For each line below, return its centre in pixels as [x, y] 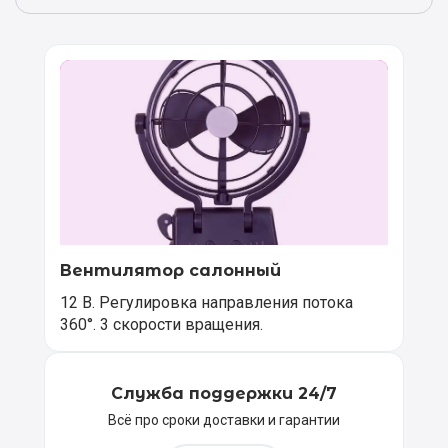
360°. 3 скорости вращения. [161, 324]
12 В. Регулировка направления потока [206, 302]
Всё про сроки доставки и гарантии [224, 419]
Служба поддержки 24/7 [224, 393]
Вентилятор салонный [170, 270]
